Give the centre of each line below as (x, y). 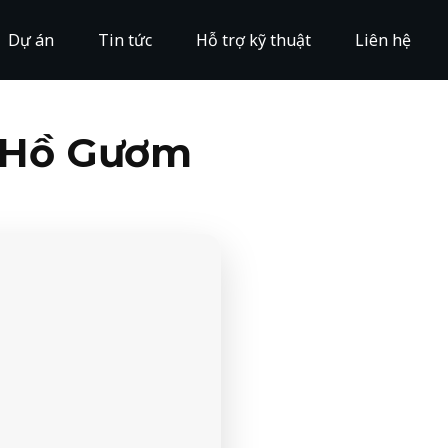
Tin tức (125, 40)
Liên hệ (383, 40)
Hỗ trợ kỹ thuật (253, 40)
